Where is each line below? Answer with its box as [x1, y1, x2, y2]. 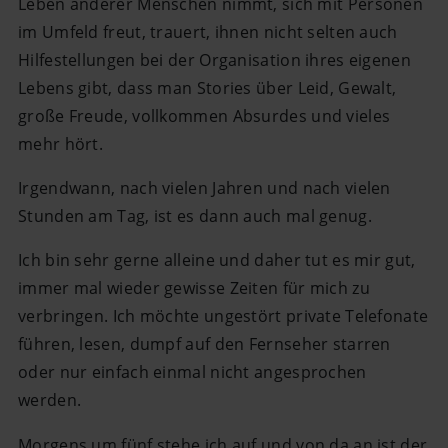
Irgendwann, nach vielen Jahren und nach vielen [18, 177, 391, 200]
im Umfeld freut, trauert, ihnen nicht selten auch [18, 21, 398, 44]
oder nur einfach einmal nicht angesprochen [18, 361, 367, 384]
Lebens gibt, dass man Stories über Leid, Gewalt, [18, 77, 397, 100]
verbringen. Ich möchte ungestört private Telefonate [18, 305, 429, 328]
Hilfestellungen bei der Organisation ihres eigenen [18, 49, 411, 72]
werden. [18, 389, 82, 412]
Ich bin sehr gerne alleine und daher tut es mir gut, [18, 249, 416, 272]
